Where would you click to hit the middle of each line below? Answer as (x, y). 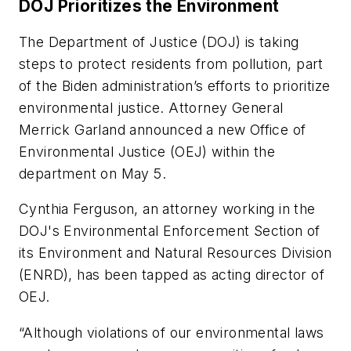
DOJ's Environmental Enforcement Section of (170, 231)
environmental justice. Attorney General (151, 107)
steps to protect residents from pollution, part (171, 63)
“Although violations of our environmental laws (172, 332)
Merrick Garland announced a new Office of (163, 129)
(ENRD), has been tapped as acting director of (172, 275)
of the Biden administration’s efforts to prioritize (175, 85)
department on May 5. (92, 173)
